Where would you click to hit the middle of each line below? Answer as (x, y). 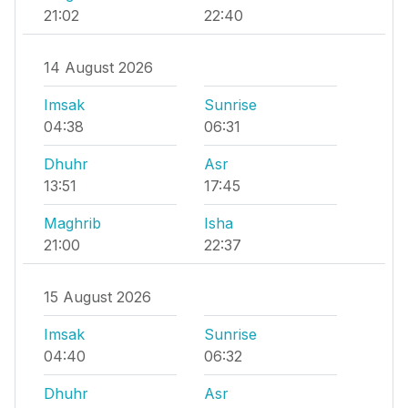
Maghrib (72, 224)
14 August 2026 (98, 68)
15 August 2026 (97, 297)
